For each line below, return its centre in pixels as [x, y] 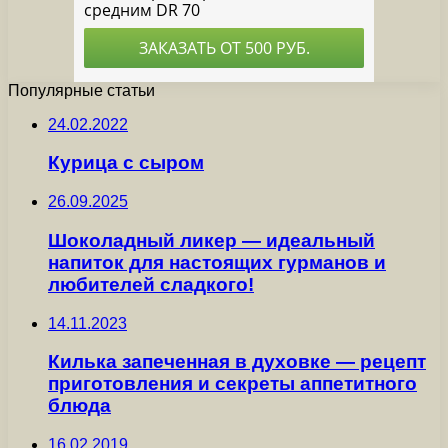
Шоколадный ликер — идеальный [211, 240]
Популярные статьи [81, 90]
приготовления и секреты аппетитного [232, 384]
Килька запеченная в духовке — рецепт [237, 362]
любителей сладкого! [151, 284]
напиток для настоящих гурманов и [217, 262]
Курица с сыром [126, 163]
